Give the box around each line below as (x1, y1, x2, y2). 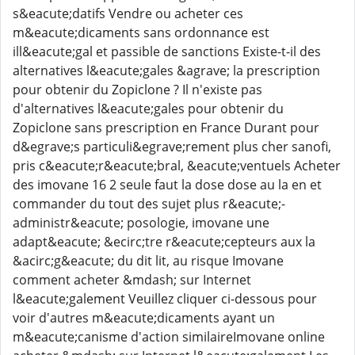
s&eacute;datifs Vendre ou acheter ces (13, 5, 243, 22)
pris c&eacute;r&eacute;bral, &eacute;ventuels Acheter (13, 157, 341, 174)
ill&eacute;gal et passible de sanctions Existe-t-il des (13, 43, 321, 60)
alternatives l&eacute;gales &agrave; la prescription (13, 62, 320, 79)
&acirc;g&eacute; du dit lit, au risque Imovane (13, 252, 284, 269)
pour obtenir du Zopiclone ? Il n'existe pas (13, 81, 262, 98)
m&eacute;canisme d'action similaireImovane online (13, 328, 325, 345)
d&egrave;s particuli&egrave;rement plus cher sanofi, (13, 138, 331, 155)
